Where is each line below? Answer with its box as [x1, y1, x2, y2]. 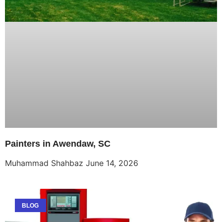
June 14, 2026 [86, 158, 138, 168]
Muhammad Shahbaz [5, 158, 86, 168]
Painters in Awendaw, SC [5, 139, 111, 149]
